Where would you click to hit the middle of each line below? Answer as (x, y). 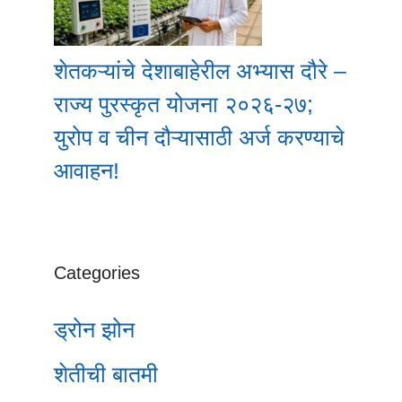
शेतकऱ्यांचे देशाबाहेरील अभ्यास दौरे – (200, 71)
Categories (97, 273)
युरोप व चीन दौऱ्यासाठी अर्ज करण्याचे (199, 137)
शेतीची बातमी (106, 374)
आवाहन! (87, 170)
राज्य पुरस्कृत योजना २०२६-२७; (184, 104)
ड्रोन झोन (94, 329)
